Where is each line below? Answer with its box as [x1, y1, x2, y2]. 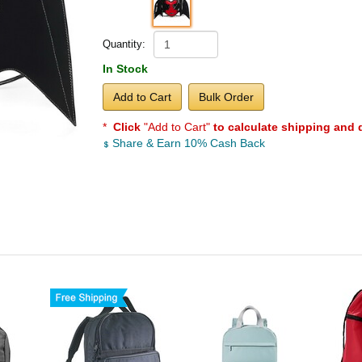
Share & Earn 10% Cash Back [109, 137, 265, 150]
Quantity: [103, 38, 145, 51]
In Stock [103, 62, 148, 76]
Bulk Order [199, 90, 254, 104]
